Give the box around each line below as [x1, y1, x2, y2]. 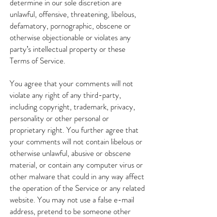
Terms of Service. [10, 55, 65, 66]
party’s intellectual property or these [10, 43, 125, 55]
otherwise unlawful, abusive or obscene [10, 147, 131, 159]
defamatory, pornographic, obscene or [10, 20, 131, 31]
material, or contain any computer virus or [10, 159, 143, 170]
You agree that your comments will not [10, 77, 133, 89]
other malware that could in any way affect [10, 170, 144, 182]
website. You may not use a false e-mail [10, 194, 134, 205]
